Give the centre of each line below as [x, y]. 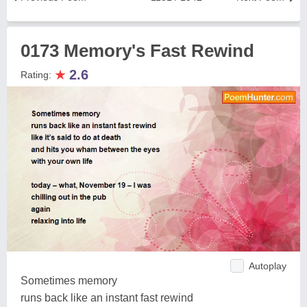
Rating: [37, 75]
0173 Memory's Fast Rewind [137, 51]
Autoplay [268, 266]
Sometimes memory [69, 280]
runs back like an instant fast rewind [107, 297]
